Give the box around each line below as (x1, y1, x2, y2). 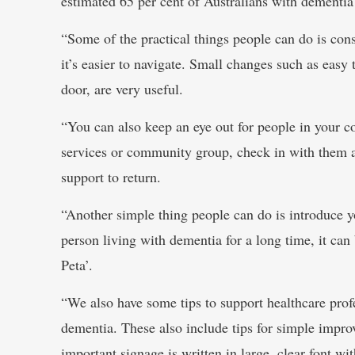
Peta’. (61, 254, 93, 274)
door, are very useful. (61, 78, 183, 98)
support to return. (61, 166, 161, 186)
